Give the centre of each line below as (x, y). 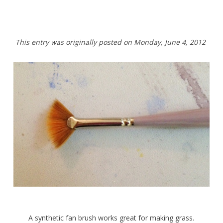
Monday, (149, 42)
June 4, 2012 (185, 42)
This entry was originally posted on (74, 42)
